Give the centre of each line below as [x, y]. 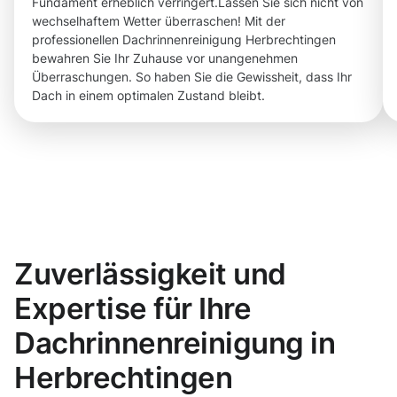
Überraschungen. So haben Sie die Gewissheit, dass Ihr [192, 77]
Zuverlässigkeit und [150, 274]
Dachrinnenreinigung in [175, 343]
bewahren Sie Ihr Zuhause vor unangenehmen [165, 58]
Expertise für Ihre [133, 309]
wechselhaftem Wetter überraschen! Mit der [159, 21]
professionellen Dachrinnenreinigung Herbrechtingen [184, 40]
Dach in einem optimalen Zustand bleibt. [148, 96]
